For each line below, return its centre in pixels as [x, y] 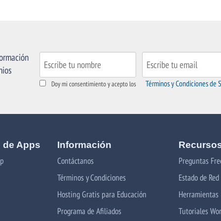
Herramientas [198, 194]
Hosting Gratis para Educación [102, 194]
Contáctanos [76, 160]
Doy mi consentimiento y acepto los [94, 84]
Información [85, 145]
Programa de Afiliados [90, 211]
